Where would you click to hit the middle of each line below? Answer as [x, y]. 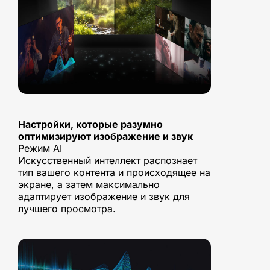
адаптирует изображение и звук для [104, 196]
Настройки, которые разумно [90, 124]
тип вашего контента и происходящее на [114, 172]
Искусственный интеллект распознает [108, 160]
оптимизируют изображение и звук [105, 136]
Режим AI [40, 148]
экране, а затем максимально [89, 184]
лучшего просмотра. [67, 208]
